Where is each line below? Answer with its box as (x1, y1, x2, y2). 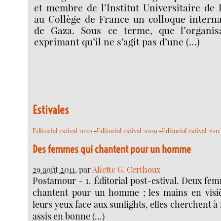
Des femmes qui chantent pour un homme (33, 143, 191, 156)
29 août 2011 (33, 163, 75, 175)
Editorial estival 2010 (33, 126, 93, 135)
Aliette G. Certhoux (92, 163, 161, 175)
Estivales (33, 102, 70, 117)
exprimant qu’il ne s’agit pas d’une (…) (34, 35, 200, 48)
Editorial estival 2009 (97, 126, 158, 135)
